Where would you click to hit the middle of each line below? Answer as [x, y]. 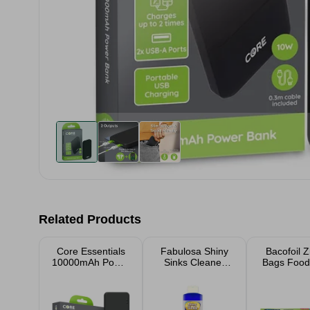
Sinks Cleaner [194, 262]
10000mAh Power [91, 262]
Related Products [90, 219]
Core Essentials [91, 251]
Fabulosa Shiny [194, 251]
